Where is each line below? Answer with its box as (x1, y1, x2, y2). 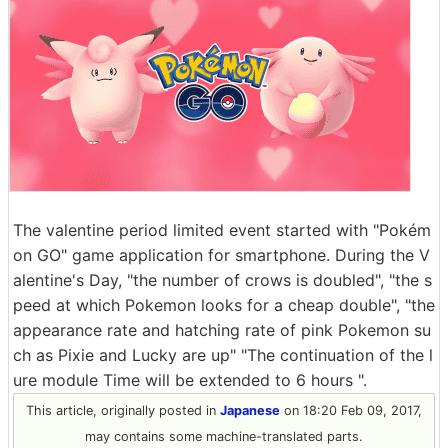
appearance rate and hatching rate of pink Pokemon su (13, 320, 431, 340)
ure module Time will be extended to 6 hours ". (13, 370, 367, 390)
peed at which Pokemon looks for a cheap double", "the (13, 295, 435, 315)
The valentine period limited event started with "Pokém (13, 220, 431, 240)
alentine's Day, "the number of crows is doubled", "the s (13, 270, 432, 290)
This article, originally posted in (26, 403, 220, 418)
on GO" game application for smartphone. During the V (13, 245, 430, 265)
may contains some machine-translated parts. (85, 429, 363, 444)
